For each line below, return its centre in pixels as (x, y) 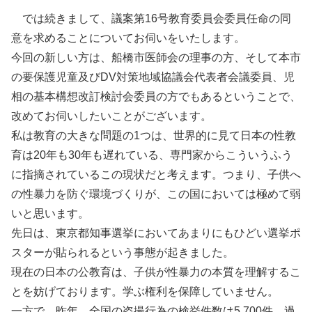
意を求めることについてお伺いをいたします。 (128, 38)
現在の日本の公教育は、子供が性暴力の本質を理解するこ (156, 272)
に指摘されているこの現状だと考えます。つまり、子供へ (156, 174)
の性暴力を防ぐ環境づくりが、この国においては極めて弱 (156, 194)
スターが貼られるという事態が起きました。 (123, 252)
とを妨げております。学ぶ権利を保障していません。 (145, 291)
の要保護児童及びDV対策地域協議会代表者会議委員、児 (153, 77)
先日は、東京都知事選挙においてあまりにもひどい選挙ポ (156, 233)
